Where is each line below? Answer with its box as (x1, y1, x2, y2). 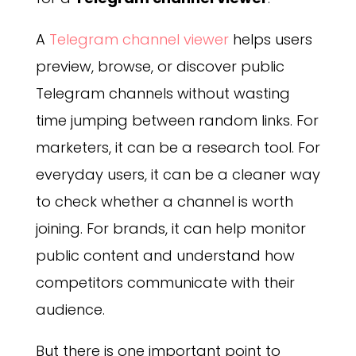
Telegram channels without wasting (35, 83, 290, 104)
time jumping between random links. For (35, 110, 319, 131)
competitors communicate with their (35, 273, 295, 293)
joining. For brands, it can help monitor (35, 219, 306, 239)
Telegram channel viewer (48, 29, 229, 50)
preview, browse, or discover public (35, 56, 284, 77)
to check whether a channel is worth (35, 192, 293, 212)
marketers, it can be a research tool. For (35, 137, 320, 158)
